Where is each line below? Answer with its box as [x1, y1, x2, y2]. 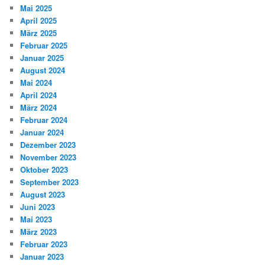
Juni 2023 [20, 201, 56, 212]
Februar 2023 [20, 238, 68, 250]
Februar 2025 [20, 39, 68, 51]
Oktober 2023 [20, 163, 69, 175]
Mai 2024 [20, 76, 53, 88]
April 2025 [20, 14, 57, 26]
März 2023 [20, 225, 57, 237]
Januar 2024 [20, 126, 64, 138]
